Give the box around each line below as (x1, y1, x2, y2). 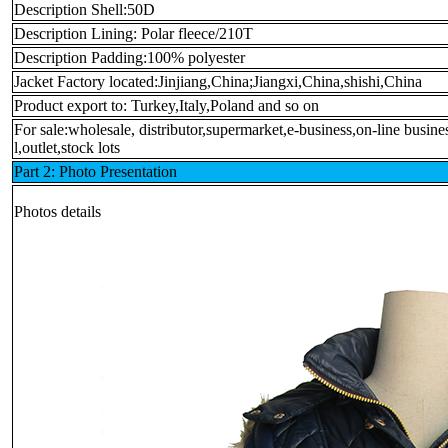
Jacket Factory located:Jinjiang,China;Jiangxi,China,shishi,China (14, 72, 422, 90)
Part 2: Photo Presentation (14, 162, 177, 180)
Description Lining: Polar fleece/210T (14, 24, 257, 42)
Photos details (14, 202, 101, 220)
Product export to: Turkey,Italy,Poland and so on (14, 96, 319, 114)
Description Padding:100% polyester (14, 48, 245, 66)
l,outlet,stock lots (14, 138, 120, 156)
